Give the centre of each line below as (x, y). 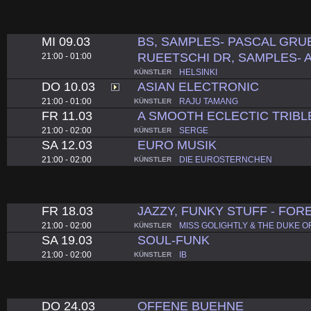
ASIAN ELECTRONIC (199, 86)
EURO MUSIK (177, 145)
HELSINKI (198, 72)
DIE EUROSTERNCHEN (226, 159)
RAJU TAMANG (209, 101)
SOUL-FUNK (174, 240)
